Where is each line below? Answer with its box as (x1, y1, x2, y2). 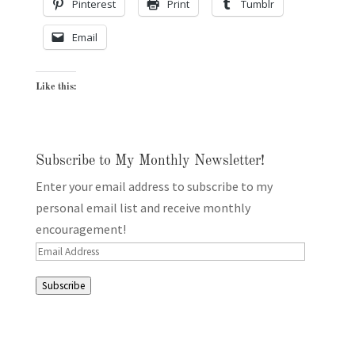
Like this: (35, 82, 76, 93)
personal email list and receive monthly (35, 200, 250, 216)
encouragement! (35, 221, 126, 238)
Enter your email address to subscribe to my (35, 178, 273, 195)
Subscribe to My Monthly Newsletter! (35, 154, 265, 169)
